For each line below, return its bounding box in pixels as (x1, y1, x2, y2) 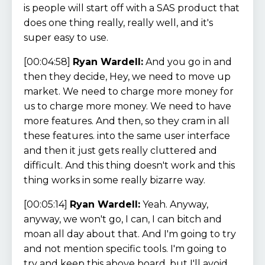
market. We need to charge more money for (24, 85, 234, 97)
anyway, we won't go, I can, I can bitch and (24, 213, 222, 225)
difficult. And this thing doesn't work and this (24, 159, 235, 171)
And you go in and (143, 56, 232, 67)
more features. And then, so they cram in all (24, 115, 230, 127)
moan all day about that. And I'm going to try (24, 228, 236, 240)
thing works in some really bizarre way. (24, 174, 205, 186)
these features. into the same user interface (24, 130, 230, 141)
